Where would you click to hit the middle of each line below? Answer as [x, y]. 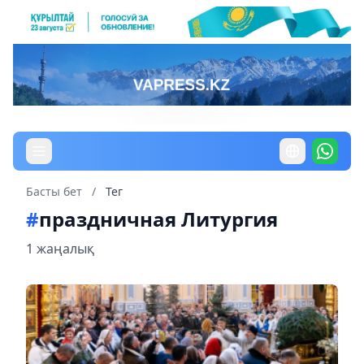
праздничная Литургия [158, 219]
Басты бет [54, 191]
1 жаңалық [60, 248]
